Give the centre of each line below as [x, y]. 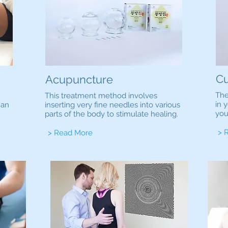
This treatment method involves [101, 96]
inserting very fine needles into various [112, 105]
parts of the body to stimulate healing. [111, 114]
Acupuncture [79, 79]
